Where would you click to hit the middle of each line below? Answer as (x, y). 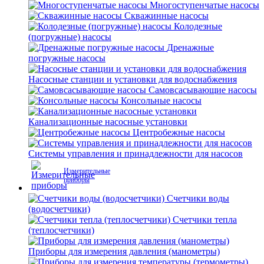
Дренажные (190, 47)
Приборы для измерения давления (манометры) (124, 251)
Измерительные (87, 171)
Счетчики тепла (205, 220)
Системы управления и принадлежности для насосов (136, 154)
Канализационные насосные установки (108, 122)
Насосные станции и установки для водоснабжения (133, 79)
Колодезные (198, 26)
